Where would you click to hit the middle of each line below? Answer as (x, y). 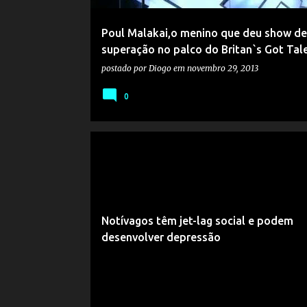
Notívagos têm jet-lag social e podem (197, 221)
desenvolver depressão (161, 237)
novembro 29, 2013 (222, 68)
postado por (125, 68)
